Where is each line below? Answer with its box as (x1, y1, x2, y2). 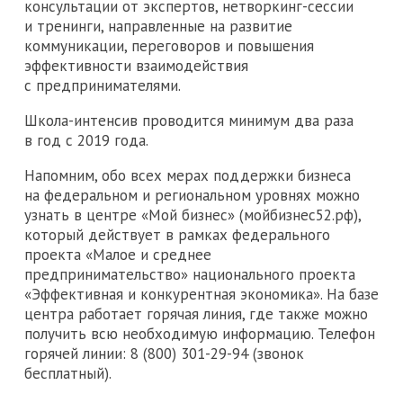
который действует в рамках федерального (24, 224, 330, 245)
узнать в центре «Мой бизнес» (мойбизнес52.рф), (24, 204, 361, 225)
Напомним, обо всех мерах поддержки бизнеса (24, 165, 351, 185)
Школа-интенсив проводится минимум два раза (24, 110, 354, 130)
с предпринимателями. (24, 75, 181, 95)
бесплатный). (24, 363, 112, 383)
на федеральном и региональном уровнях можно (24, 184, 360, 205)
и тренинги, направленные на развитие (24, 15, 292, 36)
